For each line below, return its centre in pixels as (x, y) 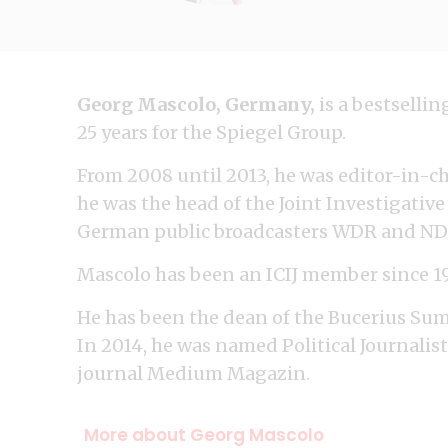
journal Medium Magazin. (193, 373)
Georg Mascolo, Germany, (196, 104)
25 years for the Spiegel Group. (211, 132)
